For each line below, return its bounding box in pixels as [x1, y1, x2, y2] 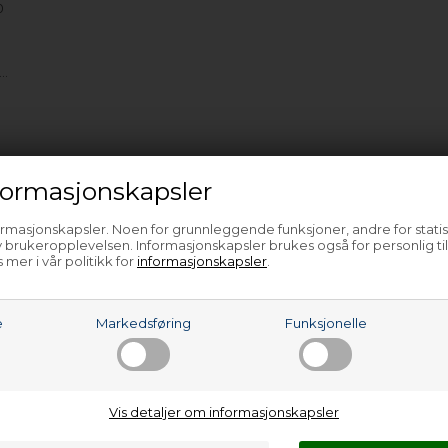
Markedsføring [96, 315, 192, 331]
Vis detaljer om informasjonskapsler [109, 404, 339, 420]
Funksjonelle [284, 315, 367, 331]
